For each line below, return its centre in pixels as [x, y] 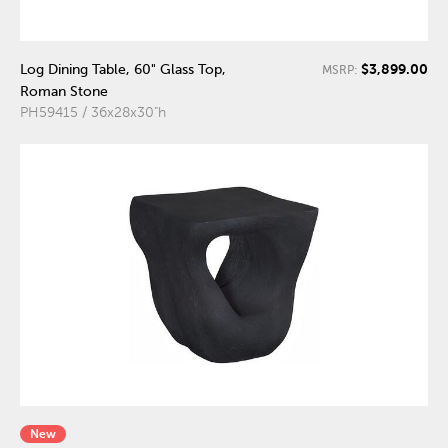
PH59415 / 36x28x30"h [93, 112]
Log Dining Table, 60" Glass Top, [123, 69]
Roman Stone [64, 91]
